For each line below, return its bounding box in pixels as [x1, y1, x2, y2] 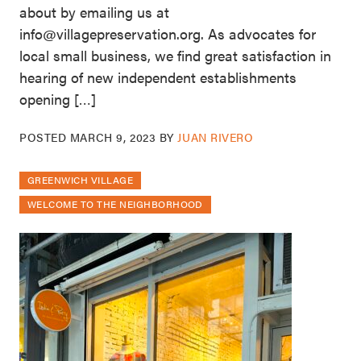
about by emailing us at [19, 2, 169, 23]
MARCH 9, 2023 [69, 129, 156, 146]
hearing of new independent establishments [19, 67, 297, 88]
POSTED [19, 129, 70, 146]
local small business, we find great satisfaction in [19, 45, 331, 66]
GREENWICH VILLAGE [27, 172, 134, 188]
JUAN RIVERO [177, 129, 254, 146]
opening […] [19, 89, 96, 110]
